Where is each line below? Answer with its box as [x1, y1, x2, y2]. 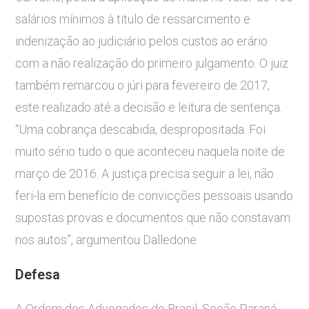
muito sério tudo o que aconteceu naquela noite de [15, 144, 286, 159]
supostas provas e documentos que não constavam [15, 210, 291, 226]
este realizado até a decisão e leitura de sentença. [15, 100, 283, 115]
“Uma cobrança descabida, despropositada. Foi [15, 122, 266, 137]
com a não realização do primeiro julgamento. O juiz [15, 56, 289, 71]
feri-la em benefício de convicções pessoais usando [15, 188, 294, 203]
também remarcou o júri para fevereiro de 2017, [15, 78, 270, 93]
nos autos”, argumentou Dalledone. [15, 232, 199, 248]
